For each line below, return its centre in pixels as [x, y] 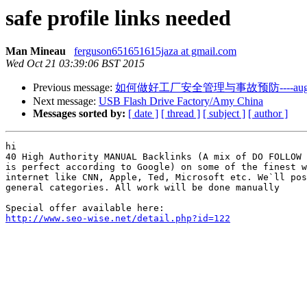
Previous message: [74, 88]
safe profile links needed [118, 18]
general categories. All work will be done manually [143, 188]
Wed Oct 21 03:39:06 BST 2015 [75, 64]
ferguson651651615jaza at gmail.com [155, 51]
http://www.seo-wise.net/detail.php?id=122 [118, 219]
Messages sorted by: [79, 114]
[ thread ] [181, 114]
